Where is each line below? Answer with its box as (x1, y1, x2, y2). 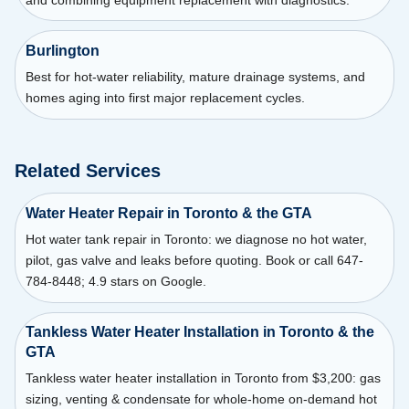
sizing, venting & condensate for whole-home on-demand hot (25, 392, 377, 407)
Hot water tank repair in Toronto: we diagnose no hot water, (25, 231, 367, 246)
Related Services (15, 160, 161, 181)
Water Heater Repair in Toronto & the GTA (25, 204, 312, 221)
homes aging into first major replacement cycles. (25, 90, 305, 106)
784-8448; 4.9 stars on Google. (25, 273, 206, 288)
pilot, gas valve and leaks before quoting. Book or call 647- (25, 252, 363, 267)
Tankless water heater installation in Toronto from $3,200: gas (25, 371, 381, 386)
